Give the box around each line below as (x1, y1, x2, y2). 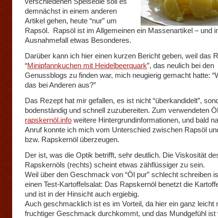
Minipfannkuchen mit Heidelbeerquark (27, 61, 147, 70)
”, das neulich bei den (147, 61, 214, 70)
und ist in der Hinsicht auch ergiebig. (25, 190, 139, 198)
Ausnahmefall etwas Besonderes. (25, 36, 131, 44)
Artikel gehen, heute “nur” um (25, 17, 117, 25)
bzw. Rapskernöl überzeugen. (25, 135, 119, 144)
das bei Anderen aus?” (25, 81, 96, 89)
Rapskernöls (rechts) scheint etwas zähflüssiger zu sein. (25, 161, 207, 169)
